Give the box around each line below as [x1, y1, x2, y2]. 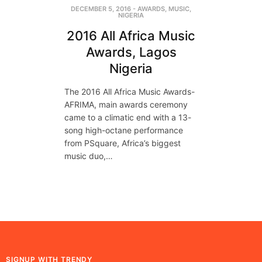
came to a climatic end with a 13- [64, 112, 191, 122]
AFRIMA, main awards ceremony [64, 99, 188, 109]
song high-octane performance [64, 125, 183, 135]
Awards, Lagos [85, 44, 177, 60]
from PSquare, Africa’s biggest [64, 137, 181, 148]
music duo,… [64, 150, 113, 161]
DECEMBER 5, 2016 [71, 4, 131, 13]
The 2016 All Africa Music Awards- [64, 86, 195, 96]
